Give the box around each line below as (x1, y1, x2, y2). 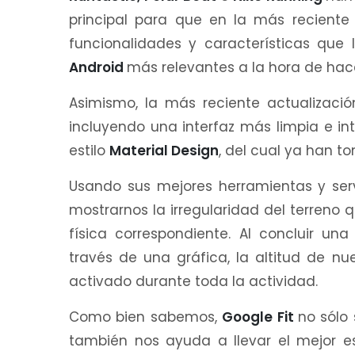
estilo (69, 140, 109, 160)
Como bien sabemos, (69, 307, 223, 326)
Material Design (109, 140, 219, 160)
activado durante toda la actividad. (69, 271, 318, 291)
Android (69, 57, 127, 77)
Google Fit (222, 307, 298, 326)
